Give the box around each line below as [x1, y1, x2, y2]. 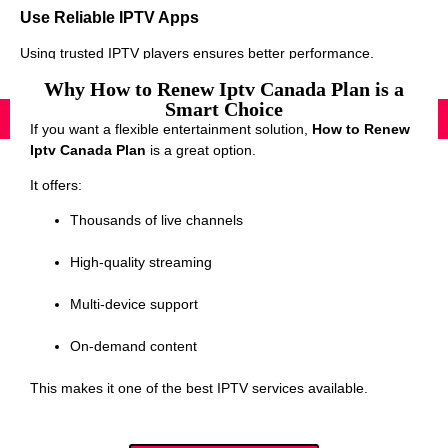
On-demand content [70, 338, 197, 355]
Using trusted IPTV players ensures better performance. [20, 45, 374, 62]
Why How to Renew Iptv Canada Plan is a [44, 77, 404, 100]
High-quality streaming [70, 254, 212, 271]
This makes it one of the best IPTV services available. [30, 380, 368, 397]
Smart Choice [165, 97, 283, 120]
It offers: [30, 177, 82, 194]
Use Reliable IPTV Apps [20, 9, 199, 27]
